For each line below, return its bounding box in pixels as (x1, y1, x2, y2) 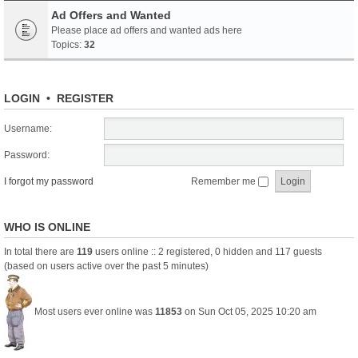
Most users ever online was (32, 306, 155, 318)
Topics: (51, 39, 84, 50)
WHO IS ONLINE (4, 221, 90, 233)
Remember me (191, 176, 258, 187)
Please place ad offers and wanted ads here (51, 25, 242, 36)
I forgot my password (4, 176, 93, 187)
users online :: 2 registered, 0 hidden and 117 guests (93, 246, 322, 257)
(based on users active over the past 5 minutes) (4, 261, 209, 272)
